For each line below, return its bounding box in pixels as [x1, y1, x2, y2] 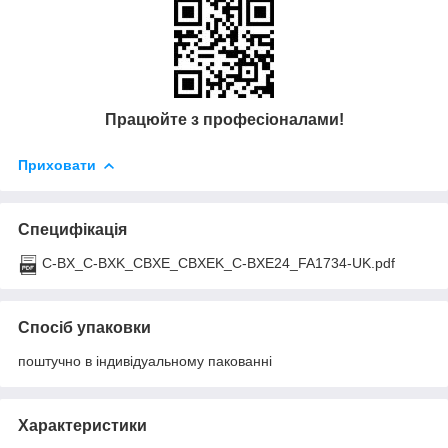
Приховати [18, 156, 96, 173]
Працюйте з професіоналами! [104, 111, 344, 129]
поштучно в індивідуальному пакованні [18, 352, 272, 369]
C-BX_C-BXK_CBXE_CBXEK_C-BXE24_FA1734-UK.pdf [42, 254, 395, 271]
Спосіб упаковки [18, 318, 151, 336]
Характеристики [18, 416, 147, 434]
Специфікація [18, 220, 127, 238]
